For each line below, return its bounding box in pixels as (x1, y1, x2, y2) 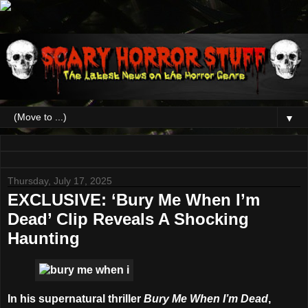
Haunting (8, 229, 80, 248)
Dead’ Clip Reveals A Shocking (8, 210, 249, 229)
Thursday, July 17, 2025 (8, 175, 112, 187)
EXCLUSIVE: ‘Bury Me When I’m (8, 190, 260, 210)
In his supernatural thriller (8, 292, 144, 305)
